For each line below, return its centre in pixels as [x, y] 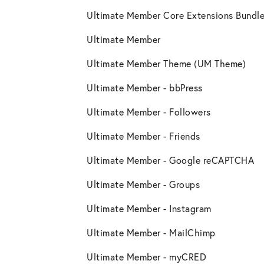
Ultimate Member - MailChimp [151, 233]
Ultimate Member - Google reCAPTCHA [170, 160]
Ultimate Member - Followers [149, 112]
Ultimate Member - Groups [143, 184]
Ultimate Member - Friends [143, 136]
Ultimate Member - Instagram [149, 209]
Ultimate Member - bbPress [145, 88]
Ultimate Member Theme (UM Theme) [166, 64]
